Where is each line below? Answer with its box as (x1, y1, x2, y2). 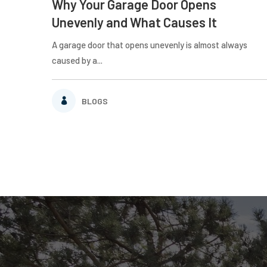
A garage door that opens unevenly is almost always (52, 39, 247, 50)
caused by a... (52, 54, 103, 66)
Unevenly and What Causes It (52, 14, 217, 30)
